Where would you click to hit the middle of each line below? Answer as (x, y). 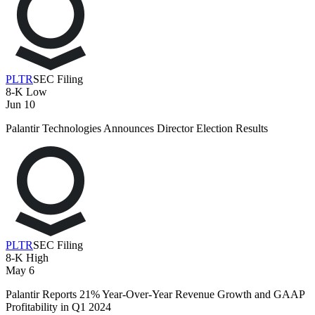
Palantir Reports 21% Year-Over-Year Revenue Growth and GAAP (155, 295)
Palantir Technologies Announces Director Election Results (137, 129)
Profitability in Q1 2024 (58, 307)
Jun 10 (20, 105)
